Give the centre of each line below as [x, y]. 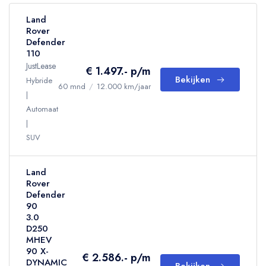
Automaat [42, 109]
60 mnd [72, 86]
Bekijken [193, 80]
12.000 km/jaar [124, 86]
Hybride [39, 80]
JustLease [41, 66]
